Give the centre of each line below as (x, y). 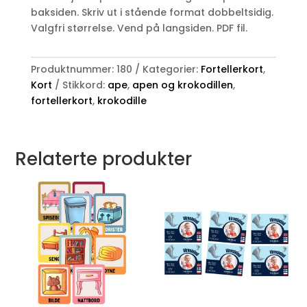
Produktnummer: (73, 69)
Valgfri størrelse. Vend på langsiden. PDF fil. (139, 28)
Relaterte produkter (104, 159)
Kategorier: (171, 69)
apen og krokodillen (182, 85)
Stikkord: (85, 85)
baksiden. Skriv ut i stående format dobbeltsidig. (152, 12)
